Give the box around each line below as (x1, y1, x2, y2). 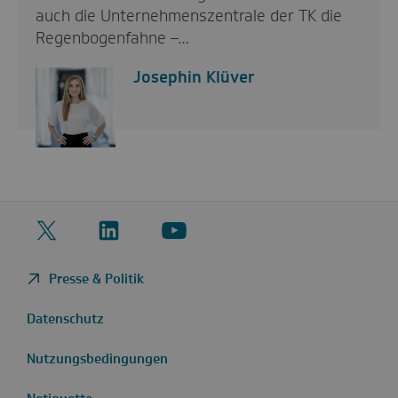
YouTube (171, 230, 232, 252)
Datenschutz (27, 309, 104, 328)
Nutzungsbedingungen (27, 349, 168, 368)
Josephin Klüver (133, 66, 255, 88)
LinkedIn (120, 208, 178, 230)
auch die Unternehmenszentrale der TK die (36, 4, 342, 27)
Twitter (58, 208, 108, 230)
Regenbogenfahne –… (36, 27, 189, 49)
